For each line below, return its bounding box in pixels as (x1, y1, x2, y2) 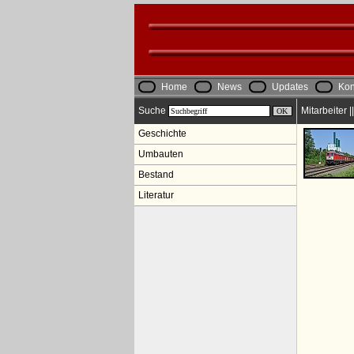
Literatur (137, 190, 174, 201)
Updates (271, 81, 308, 92)
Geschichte (137, 128, 186, 139)
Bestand (137, 169, 174, 180)
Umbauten (137, 149, 183, 160)
